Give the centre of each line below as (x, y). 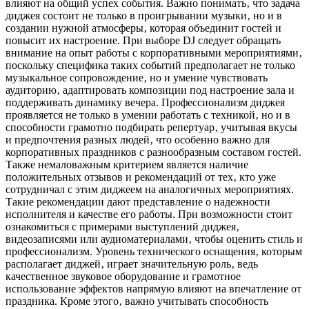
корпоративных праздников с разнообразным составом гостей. (153, 152)
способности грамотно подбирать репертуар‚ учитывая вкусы (151, 128)
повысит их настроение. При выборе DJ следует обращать (143, 41)
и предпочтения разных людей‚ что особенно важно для (138, 140)
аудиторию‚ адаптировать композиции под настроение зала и (150, 90)
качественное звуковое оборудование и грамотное (123, 277)
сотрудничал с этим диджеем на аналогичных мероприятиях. (150, 190)
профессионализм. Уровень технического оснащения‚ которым (154, 252)
